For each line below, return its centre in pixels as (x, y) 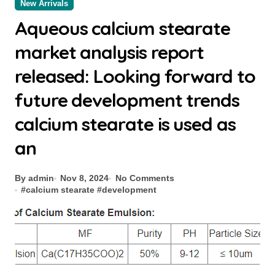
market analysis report (110, 52)
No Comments (145, 178)
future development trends (127, 100)
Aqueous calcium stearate (123, 28)
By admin (34, 178)
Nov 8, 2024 (85, 178)
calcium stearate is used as (125, 124)
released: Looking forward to (135, 76)
